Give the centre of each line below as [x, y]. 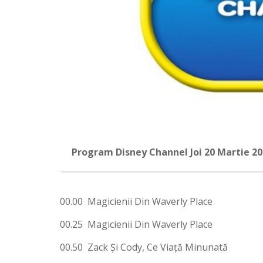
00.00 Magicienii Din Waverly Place [136, 201]
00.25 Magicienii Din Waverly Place [136, 224]
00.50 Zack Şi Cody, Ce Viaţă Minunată [144, 247]
